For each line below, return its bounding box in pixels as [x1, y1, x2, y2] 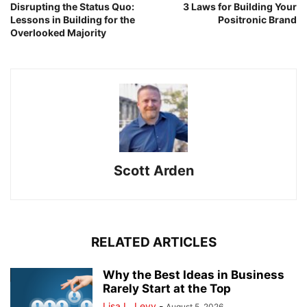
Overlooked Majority [10, 27, 106, 39]
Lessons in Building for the [10, 14, 135, 26]
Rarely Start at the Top [103, 282, 231, 296]
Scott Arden [113, 162, 194, 180]
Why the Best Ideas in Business [103, 268, 284, 282]
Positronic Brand [218, 14, 297, 26]
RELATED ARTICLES [90, 234, 217, 251]
